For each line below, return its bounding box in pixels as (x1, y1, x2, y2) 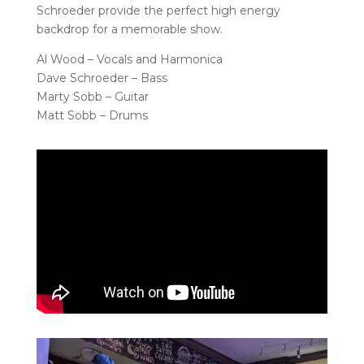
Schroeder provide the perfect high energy (36, 3, 280, 19)
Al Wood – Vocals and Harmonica (36, 52, 223, 67)
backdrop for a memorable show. (36, 22, 223, 37)
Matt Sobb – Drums (36, 108, 148, 123)
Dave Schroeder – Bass (36, 71, 167, 86)
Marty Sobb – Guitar (36, 89, 149, 105)
